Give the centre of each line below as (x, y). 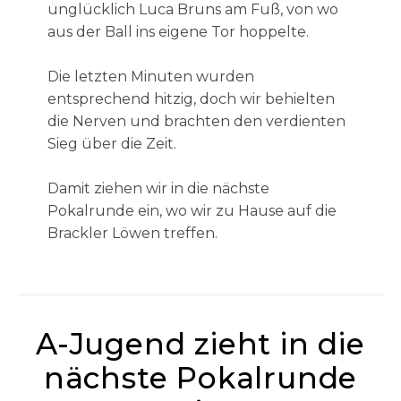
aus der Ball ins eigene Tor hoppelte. (178, 32)
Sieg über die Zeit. (111, 144)
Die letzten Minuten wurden (150, 77)
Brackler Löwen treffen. (132, 233)
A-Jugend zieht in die (200, 344)
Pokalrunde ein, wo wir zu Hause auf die (192, 211)
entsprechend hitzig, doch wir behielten (191, 99)
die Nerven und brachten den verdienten (196, 121)
